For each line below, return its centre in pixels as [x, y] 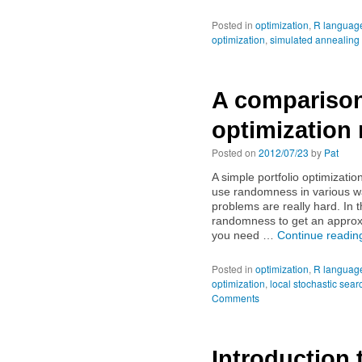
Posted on [234, 152]
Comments [236, 298]
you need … [244, 235]
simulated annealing [315, 39]
